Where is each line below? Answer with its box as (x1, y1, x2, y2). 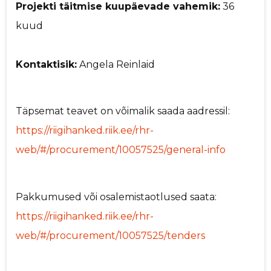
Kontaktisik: (16, 58, 77, 70)
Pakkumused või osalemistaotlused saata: (16, 191, 217, 203)
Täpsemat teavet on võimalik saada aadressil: (16, 105, 230, 117)
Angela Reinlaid (77, 58, 155, 70)
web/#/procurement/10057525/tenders (16, 230, 206, 242)
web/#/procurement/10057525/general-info (16, 144, 226, 156)
